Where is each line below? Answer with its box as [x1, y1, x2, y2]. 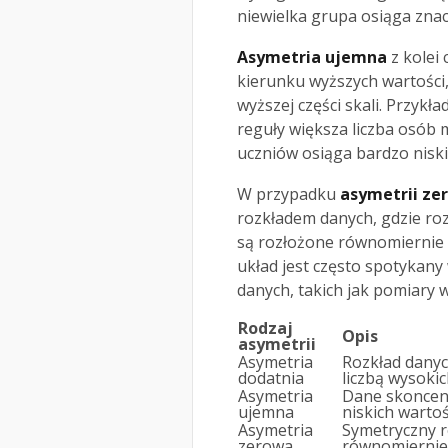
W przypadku [237, 183, 340, 206]
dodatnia [238, 367, 304, 390]
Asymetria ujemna [237, 46, 387, 69]
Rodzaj [238, 317, 293, 340]
